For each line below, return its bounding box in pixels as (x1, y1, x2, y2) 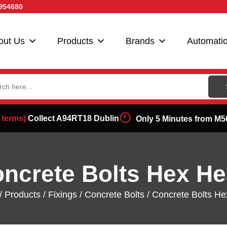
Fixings (48, 190, 77, 200)
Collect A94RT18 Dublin (25, 114, 119, 123)
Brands (126, 36, 155, 46)
